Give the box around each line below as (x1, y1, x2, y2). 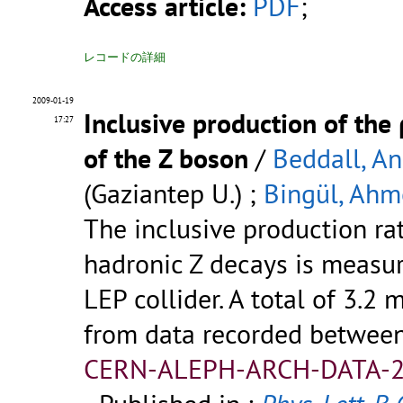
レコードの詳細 (84, 49, 166, 66)
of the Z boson (84, 140, 248, 176)
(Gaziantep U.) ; (84, 175, 264, 211)
